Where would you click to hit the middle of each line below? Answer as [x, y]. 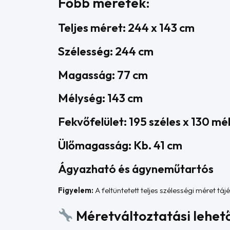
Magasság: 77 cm [103, 74]
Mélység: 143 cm [101, 98]
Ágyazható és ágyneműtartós [136, 168]
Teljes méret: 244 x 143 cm [127, 28]
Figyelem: [76, 190]
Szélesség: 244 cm [106, 51]
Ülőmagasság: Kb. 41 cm [120, 145]
